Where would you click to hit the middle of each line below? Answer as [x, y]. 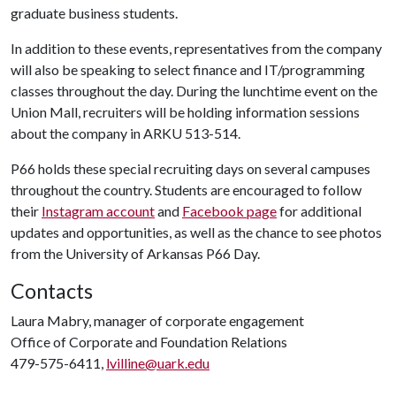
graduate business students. [94, 13]
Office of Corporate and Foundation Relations [149, 342]
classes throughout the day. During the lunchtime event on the [194, 91]
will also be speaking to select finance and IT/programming [188, 69]
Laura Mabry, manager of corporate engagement [157, 320]
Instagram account [98, 211]
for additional [319, 211]
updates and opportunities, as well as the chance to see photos [196, 232]
